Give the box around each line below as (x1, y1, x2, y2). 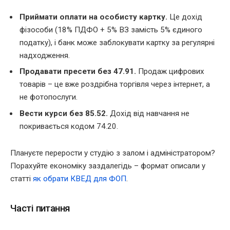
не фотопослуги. (20, 92, 78, 102)
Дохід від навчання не (108, 108, 189, 118)
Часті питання (10, 202, 70, 214)
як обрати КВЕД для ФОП (33, 174, 126, 184)
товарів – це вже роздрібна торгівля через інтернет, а (20, 80, 210, 89)
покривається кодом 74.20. (20, 121, 118, 131)
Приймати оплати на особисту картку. (20, 12, 167, 22)
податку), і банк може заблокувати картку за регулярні (20, 37, 215, 47)
